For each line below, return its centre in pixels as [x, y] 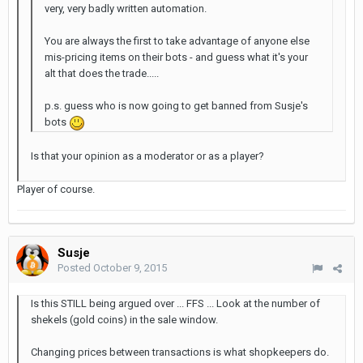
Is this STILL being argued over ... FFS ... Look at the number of [175, 303]
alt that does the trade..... [102, 73]
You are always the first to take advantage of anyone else [177, 41]
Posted [75, 268]
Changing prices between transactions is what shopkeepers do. [180, 352]
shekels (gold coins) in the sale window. [124, 320]
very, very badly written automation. [126, 9]
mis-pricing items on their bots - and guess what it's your [176, 57]
